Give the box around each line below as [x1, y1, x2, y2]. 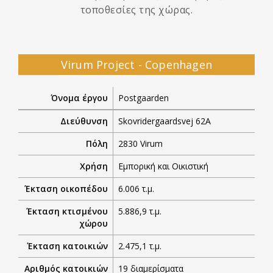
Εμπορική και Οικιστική [118, 160, 208, 172]
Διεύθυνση [60, 115, 108, 127]
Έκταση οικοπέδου [24, 182, 108, 194]
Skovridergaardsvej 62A [118, 115, 211, 127]
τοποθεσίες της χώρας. [80, 2, 193, 16]
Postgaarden [118, 91, 169, 104]
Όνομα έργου [51, 91, 108, 104]
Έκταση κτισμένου [26, 205, 108, 217]
